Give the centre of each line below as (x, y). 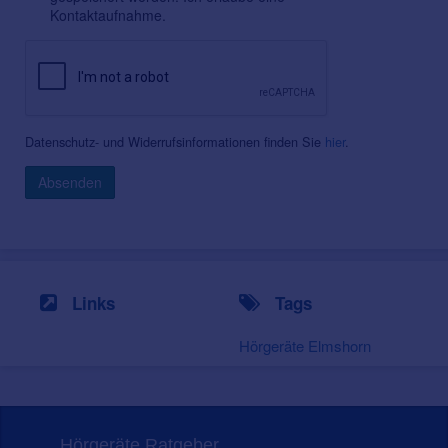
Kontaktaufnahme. (108, 15)
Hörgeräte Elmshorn (305, 346)
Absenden (70, 182)
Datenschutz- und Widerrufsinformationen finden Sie (175, 142)
